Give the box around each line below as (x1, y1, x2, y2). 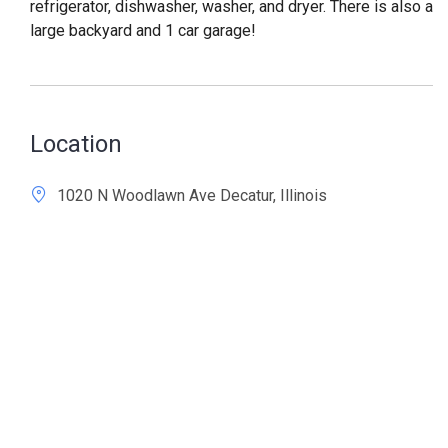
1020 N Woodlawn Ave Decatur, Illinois (53, 186, 327, 205)
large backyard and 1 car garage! (30, 21, 256, 40)
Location (30, 130, 122, 158)
